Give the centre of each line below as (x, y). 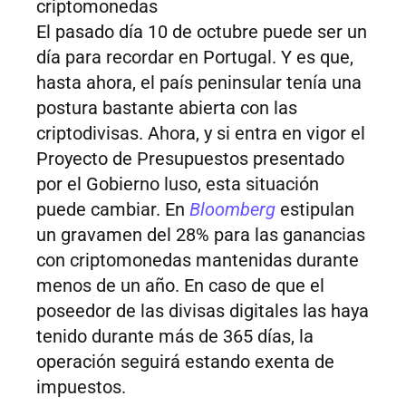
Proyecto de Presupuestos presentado (190, 159)
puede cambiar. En (113, 210)
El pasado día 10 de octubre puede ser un (202, 32)
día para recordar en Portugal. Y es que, (195, 58)
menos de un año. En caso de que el (180, 286)
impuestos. (81, 387)
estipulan (315, 210)
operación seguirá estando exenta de (185, 362)
